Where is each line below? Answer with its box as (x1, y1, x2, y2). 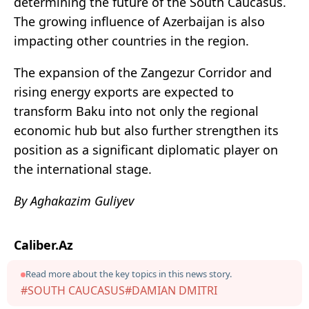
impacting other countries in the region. (14, 32, 249, 50)
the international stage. (14, 161, 152, 178)
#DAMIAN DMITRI (125, 283, 217, 299)
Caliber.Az (14, 237, 73, 254)
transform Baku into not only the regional (14, 103, 259, 120)
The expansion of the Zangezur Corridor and (14, 64, 272, 81)
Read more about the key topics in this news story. (26, 268, 232, 281)
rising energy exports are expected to (14, 83, 234, 101)
